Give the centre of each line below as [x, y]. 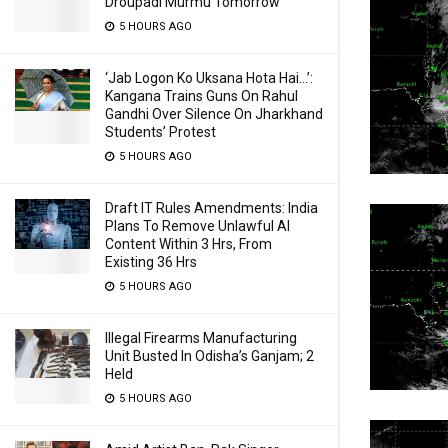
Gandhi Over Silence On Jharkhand [214, 114]
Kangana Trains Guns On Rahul [201, 96]
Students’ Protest [160, 132]
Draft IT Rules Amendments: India [211, 208]
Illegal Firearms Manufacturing [201, 338]
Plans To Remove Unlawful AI [197, 226]
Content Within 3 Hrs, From [188, 244]
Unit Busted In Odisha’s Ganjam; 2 [209, 356]
